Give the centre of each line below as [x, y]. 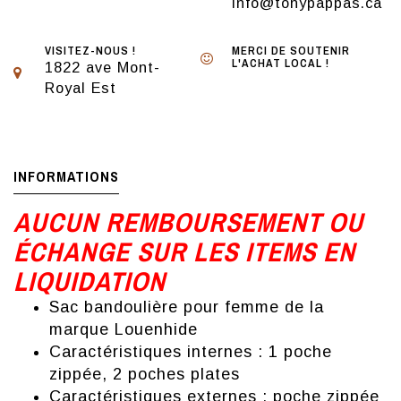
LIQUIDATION [90, 282]
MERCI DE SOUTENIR [291, 51]
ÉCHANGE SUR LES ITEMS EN [184, 252]
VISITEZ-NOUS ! [90, 51]
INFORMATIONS [66, 177]
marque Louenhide [124, 330]
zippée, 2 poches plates [145, 375]
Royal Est [81, 88]
